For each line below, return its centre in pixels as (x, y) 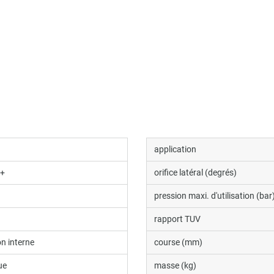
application (175, 149)
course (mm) (178, 242)
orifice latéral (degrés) (195, 172)
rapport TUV (177, 219)
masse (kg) (175, 265)
